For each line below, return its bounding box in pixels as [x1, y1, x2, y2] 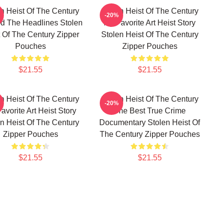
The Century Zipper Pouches [99, 130, 200, 138]
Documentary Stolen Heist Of [99, 118, 200, 127]
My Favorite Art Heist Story [104, 19, 196, 27]
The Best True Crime [113, 107, 186, 115]
